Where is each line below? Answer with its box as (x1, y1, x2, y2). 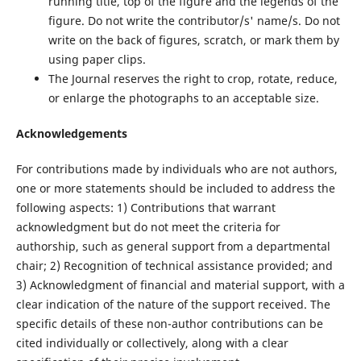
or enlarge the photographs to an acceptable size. (48, 89, 319, 106)
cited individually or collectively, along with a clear (15, 334, 288, 351)
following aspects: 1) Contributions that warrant (15, 199, 276, 215)
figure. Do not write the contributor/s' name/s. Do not (48, 12, 340, 28)
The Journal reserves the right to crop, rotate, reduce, (48, 70, 338, 86)
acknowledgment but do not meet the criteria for (15, 218, 280, 234)
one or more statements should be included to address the (15, 180, 335, 196)
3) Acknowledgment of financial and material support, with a (15, 276, 345, 293)
